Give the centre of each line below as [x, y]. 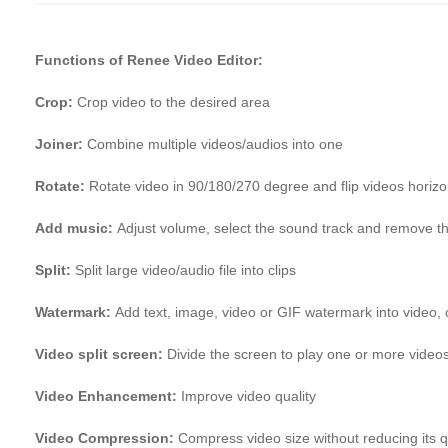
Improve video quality [248, 396]
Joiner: [61, 144]
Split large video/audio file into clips [185, 270]
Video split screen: [101, 354]
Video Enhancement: [108, 396]
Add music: [76, 228]
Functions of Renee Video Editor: [149, 60]
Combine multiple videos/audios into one [215, 144]
